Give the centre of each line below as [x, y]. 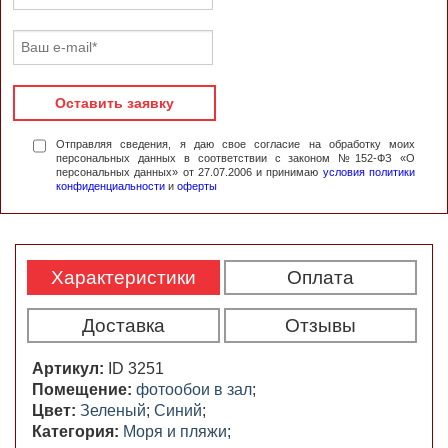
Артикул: [70, 368]
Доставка [124, 325]
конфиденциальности [110, 185]
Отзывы [321, 325]
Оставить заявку [114, 102]
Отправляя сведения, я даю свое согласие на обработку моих [235, 143]
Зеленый [113, 410]
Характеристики [124, 277]
